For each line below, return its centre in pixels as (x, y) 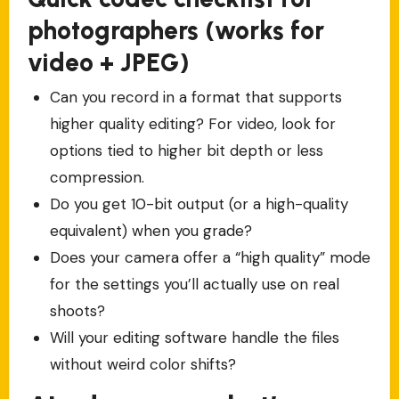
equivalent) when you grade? (151, 231)
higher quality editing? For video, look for (193, 124)
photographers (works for (175, 30)
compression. (98, 178)
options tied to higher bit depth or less (187, 151)
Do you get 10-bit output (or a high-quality (199, 204)
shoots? (78, 311)
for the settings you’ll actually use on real (195, 285)
